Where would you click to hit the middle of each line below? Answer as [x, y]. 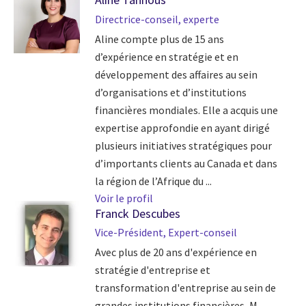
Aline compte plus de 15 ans [159, 39]
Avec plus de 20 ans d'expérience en [176, 252]
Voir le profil [124, 198]
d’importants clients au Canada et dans [186, 163]
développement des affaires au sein [176, 74]
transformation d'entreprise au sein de [185, 287]
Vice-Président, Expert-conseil [166, 232]
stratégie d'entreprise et [152, 269]
